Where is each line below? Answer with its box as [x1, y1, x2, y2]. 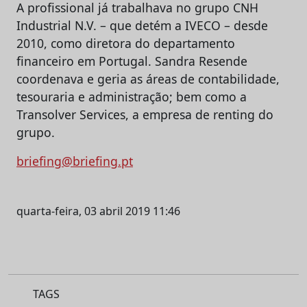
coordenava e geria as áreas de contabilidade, [16, 70, 280, 87]
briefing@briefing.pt [16, 152, 133, 169]
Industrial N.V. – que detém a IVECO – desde [16, 16, 268, 34]
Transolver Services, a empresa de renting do [16, 106, 273, 123]
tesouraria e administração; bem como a [16, 88, 247, 105]
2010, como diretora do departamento [16, 34, 235, 51]
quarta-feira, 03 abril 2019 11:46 [16, 203, 180, 219]
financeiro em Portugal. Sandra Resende [16, 52, 247, 69]
